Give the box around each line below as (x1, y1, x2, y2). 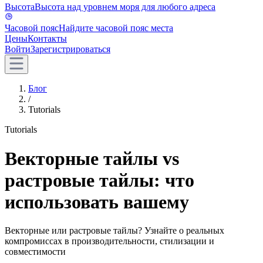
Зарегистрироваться (31, 44, 110, 55)
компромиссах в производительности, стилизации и (5, 236, 214, 247)
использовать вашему (5, 191, 189, 213)
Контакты (28, 33, 67, 44)
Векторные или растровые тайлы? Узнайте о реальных (5, 225, 224, 236)
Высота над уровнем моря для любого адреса (35, 2, 215, 12)
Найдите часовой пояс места (59, 23, 173, 33)
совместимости (5, 247, 66, 257)
